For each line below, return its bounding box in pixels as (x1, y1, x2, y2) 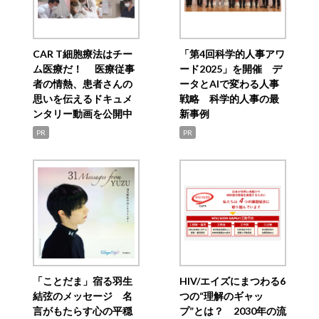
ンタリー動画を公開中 (33, 108, 133, 120)
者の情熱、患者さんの (33, 78, 133, 90)
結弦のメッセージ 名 (33, 290, 133, 303)
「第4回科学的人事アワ (179, 48, 285, 61)
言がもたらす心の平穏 (33, 305, 133, 318)
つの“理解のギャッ (179, 290, 263, 303)
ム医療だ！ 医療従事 (33, 63, 135, 75)
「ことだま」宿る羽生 (33, 275, 133, 288)
